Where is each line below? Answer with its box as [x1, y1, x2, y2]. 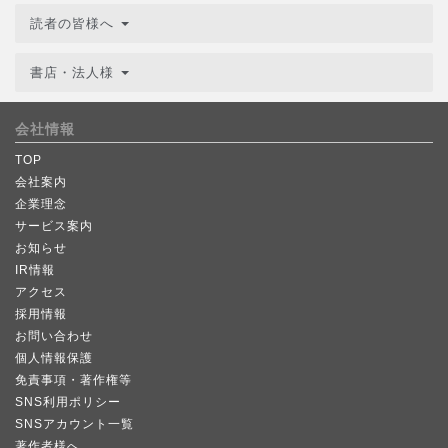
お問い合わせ [15, 328, 93, 343]
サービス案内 [15, 218, 93, 233]
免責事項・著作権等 [15, 372, 132, 387]
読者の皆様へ [30, 15, 119, 31]
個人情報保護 [15, 350, 93, 365]
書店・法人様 [30, 64, 119, 80]
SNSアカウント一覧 [15, 416, 134, 431]
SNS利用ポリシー [15, 394, 121, 409]
